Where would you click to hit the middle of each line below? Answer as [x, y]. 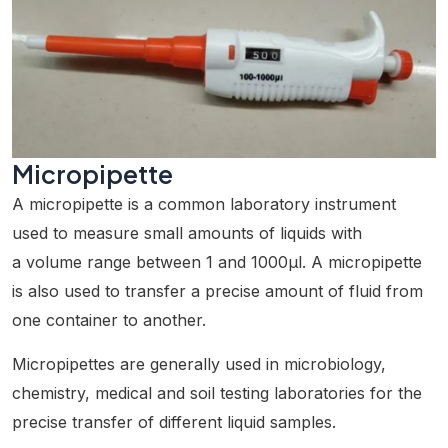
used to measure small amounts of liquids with [187, 233]
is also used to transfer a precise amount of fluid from [218, 291]
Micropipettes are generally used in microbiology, [202, 364]
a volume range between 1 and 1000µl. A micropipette [217, 262]
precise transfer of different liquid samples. [174, 422]
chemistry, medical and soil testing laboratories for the [217, 393]
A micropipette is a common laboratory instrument [204, 204]
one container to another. [109, 320]
